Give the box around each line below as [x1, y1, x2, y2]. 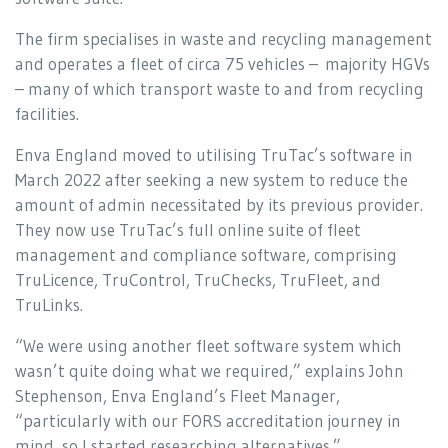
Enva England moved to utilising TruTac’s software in [15, 143, 413, 165]
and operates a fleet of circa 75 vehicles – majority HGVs [15, 52, 430, 74]
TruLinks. [15, 293, 83, 315]
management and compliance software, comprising [15, 243, 397, 265]
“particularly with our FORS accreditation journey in [15, 409, 401, 431]
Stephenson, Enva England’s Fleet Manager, [15, 384, 340, 406]
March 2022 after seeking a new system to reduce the [15, 168, 408, 190]
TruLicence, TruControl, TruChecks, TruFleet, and [15, 268, 381, 290]
